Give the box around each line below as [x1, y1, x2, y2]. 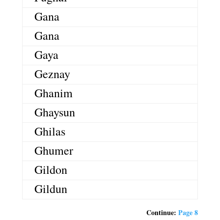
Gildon [34, 161, 67, 177]
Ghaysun [34, 104, 75, 120]
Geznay [34, 65, 70, 82]
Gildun [34, 180, 67, 196]
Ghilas [34, 123, 65, 139]
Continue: [146, 207, 179, 218]
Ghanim [34, 84, 73, 101]
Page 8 [178, 207, 198, 218]
